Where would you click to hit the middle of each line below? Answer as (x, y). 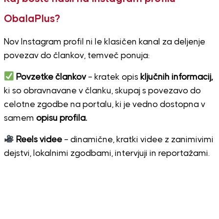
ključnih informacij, (177, 77)
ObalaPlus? (32, 19)
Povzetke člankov (51, 77)
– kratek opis (113, 77)
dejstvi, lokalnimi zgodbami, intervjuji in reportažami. (107, 153)
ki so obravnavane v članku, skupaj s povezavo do (102, 91)
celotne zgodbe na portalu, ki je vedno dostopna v (104, 104)
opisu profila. (61, 118)
